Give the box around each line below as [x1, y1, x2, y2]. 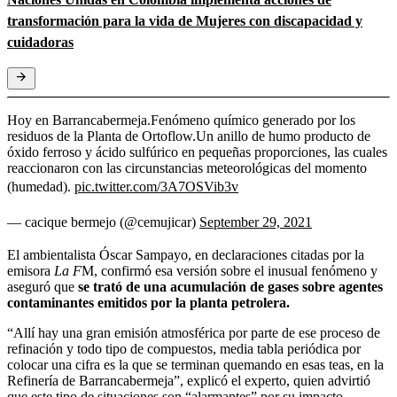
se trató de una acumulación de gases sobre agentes [78, 278, 383, 294]
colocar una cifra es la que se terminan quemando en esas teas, [7, 356, 354, 372]
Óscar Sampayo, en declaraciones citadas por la [99, 246, 364, 262]
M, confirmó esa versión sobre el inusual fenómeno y [82, 262, 378, 278]
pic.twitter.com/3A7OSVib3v [74, 178, 238, 194]
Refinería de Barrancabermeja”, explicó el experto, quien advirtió [7, 372, 370, 388]
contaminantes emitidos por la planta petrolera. [7, 294, 290, 310]
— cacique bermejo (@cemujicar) [7, 214, 199, 230]
